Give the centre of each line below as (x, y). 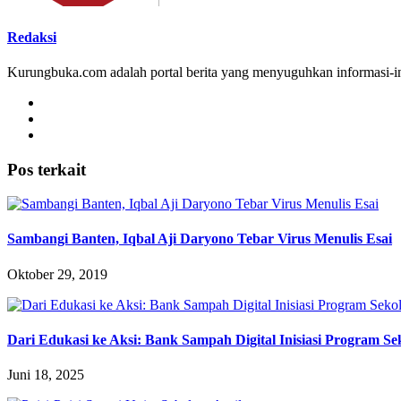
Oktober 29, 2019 (57, 274)
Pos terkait (47, 169)
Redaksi (32, 37)
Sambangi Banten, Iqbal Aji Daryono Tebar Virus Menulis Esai (200, 239)
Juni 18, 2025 (46, 375)
